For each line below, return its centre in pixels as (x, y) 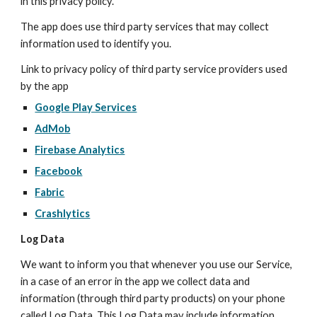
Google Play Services (86, 107)
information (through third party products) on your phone (153, 298)
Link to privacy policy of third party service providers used (154, 69)
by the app (45, 86)
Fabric (50, 192)
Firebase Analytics (80, 150)
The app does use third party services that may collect (145, 27)
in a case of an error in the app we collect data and (136, 281)
